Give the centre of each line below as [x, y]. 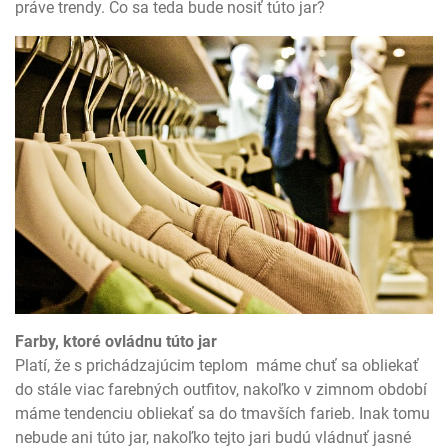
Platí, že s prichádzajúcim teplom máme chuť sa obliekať [217, 366]
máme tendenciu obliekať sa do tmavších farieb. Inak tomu [222, 414]
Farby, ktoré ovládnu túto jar [116, 342]
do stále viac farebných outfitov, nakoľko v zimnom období [221, 390]
